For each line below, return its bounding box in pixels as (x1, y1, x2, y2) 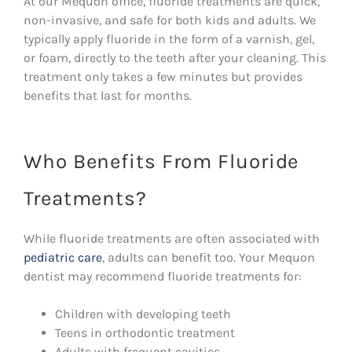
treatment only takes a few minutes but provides (24, 68, 302, 84)
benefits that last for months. (24, 87, 192, 103)
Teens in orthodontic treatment (55, 324, 235, 340)
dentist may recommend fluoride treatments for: (24, 268, 302, 284)
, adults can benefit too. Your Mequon (102, 249, 315, 265)
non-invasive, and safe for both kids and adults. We (24, 12, 316, 27)
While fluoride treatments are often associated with (24, 230, 320, 246)
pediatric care (24, 249, 102, 265)
